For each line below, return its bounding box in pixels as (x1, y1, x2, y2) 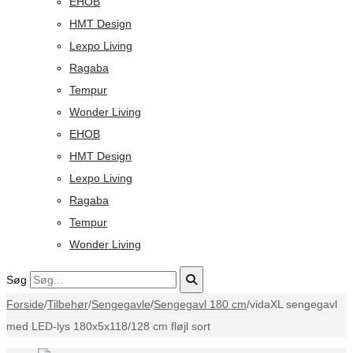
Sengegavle (91, 298, 150, 310)
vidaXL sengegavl (250, 298, 337, 310)
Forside (6, 298, 44, 310)
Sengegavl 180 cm (154, 298, 247, 310)
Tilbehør (47, 298, 88, 310)
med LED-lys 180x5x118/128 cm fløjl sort (6, 320, 210, 333)
